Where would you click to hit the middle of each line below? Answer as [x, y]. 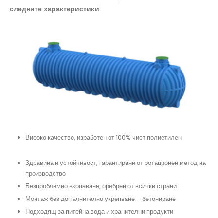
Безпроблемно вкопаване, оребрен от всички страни [102, 186]
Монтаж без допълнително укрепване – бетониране [101, 199]
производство [46, 174]
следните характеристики [54, 9]
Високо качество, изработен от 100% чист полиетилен [104, 138]
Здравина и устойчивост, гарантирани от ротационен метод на [116, 163]
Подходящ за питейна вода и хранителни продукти [100, 212]
